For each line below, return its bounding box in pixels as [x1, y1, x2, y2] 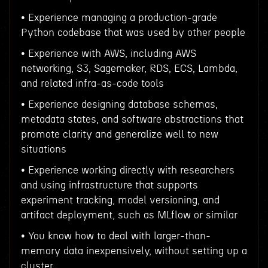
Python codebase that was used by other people [20, 28, 245, 38]
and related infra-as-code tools [20, 78, 164, 89]
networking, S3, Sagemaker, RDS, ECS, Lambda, [20, 63, 237, 74]
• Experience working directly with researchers [20, 165, 234, 175]
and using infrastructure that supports [20, 180, 198, 190]
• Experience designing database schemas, [20, 99, 218, 109]
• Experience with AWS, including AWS [20, 48, 196, 59]
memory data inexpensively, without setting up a [20, 246, 247, 256]
